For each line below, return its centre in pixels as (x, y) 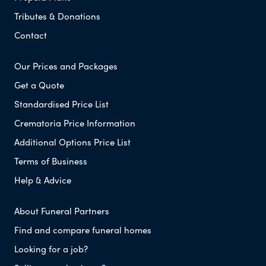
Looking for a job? (51, 249)
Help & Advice (43, 180)
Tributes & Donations (57, 16)
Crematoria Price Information (75, 123)
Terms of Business (51, 161)
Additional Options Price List (72, 142)
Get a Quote (39, 85)
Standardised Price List (61, 104)
